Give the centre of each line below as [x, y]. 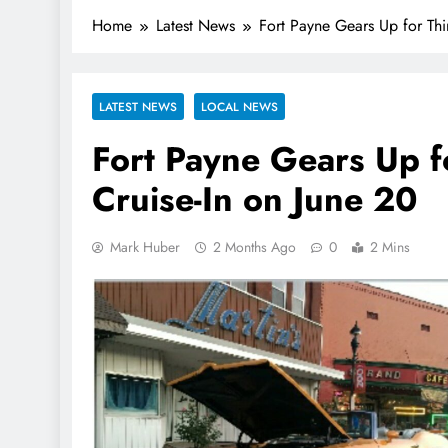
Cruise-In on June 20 [255, 199]
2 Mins [390, 246]
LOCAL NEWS [239, 106]
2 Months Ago [254, 246]
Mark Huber [145, 246]
